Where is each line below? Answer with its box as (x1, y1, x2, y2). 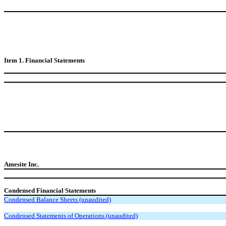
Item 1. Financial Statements (4, 56, 85, 64)
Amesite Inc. (4, 160, 39, 168)
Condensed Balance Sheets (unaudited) (4, 195, 111, 203)
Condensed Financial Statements (4, 186, 96, 194)
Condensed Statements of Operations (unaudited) (4, 211, 138, 219)
